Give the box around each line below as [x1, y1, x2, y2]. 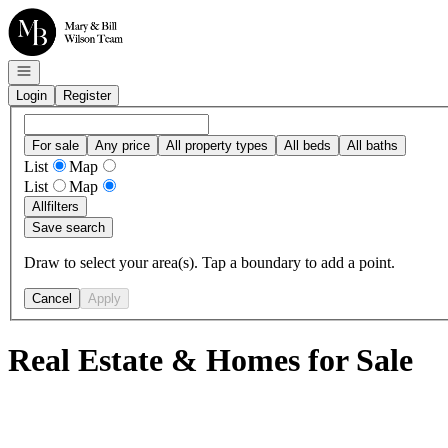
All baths [347, 137, 398, 153]
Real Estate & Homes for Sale [8, 342, 413, 379]
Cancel [32, 290, 72, 306]
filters [47, 198, 79, 214]
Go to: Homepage [7, 7, 120, 24]
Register [63, 88, 111, 103]
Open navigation [15, 62, 109, 77]
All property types [166, 137, 268, 153]
